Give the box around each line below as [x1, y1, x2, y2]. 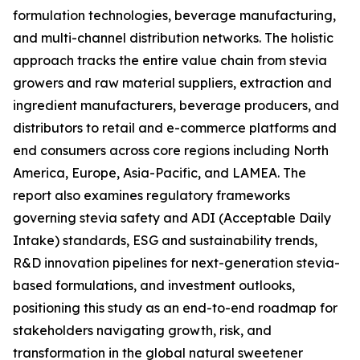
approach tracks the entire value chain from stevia [13, 52, 327, 69]
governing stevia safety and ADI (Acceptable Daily [13, 210, 331, 227]
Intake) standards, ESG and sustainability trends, [13, 232, 317, 249]
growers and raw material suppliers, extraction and [13, 75, 332, 92]
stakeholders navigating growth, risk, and [13, 322, 272, 339]
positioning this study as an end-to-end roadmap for [13, 300, 337, 317]
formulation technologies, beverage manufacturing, [13, 7, 336, 24]
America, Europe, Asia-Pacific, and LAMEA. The [13, 165, 306, 182]
